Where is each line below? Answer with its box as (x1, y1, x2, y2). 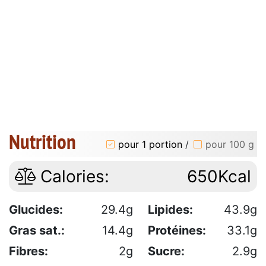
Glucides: (9, 202, 63, 217)
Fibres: (9, 244, 48, 259)
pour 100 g (205, 138, 254, 150)
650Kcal (187, 166, 251, 187)
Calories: (36, 166, 109, 187)
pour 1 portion (118, 138, 182, 150)
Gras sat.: (9, 223, 65, 238)
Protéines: (148, 223, 206, 238)
